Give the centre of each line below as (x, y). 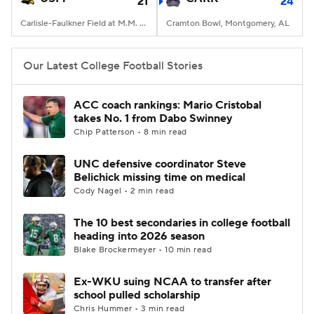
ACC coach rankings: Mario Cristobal (168, 105)
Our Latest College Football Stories (113, 66)
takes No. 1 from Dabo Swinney (153, 118)
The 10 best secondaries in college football (182, 223)
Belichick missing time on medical (159, 177)
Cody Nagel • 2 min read (124, 191)
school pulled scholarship (137, 295)
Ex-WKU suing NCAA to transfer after (172, 282)
